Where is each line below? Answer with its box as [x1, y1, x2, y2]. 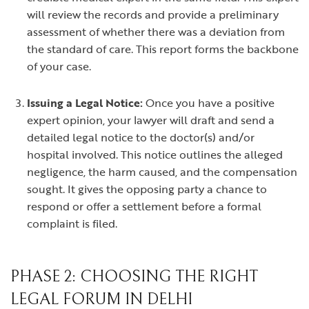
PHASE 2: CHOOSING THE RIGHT [10, 267, 258, 286]
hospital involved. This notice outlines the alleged [27, 146, 283, 163]
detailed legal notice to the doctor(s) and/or [27, 129, 255, 146]
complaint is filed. [27, 215, 117, 232]
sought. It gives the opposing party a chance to [27, 181, 267, 197]
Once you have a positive [143, 94, 275, 111]
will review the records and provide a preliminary [27, 6, 279, 23]
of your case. [27, 58, 91, 74]
